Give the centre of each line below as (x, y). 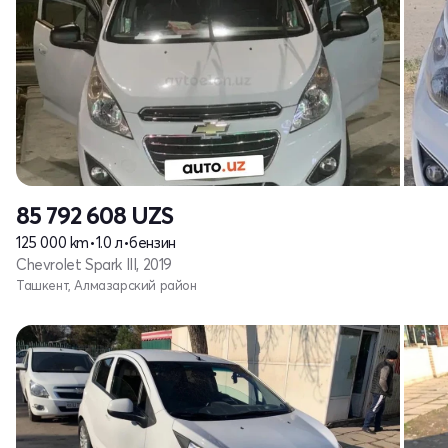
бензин (152, 242)
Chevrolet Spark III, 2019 (94, 264)
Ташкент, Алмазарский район (106, 284)
